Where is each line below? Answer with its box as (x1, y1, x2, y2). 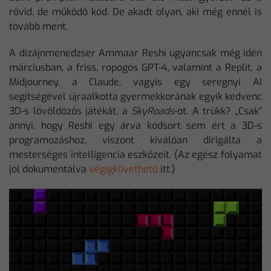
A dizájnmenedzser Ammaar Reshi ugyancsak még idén (9, 47, 262, 59)
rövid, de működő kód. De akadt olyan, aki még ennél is (9, 5, 262, 18)
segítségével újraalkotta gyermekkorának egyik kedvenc (9, 90, 262, 103)
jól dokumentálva (9, 163, 89, 175)
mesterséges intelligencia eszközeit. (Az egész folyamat (9, 148, 262, 161)
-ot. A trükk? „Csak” (174, 105, 263, 117)
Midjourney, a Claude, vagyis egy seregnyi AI (9, 76, 262, 88)
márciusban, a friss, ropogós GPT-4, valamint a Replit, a (9, 61, 262, 74)
